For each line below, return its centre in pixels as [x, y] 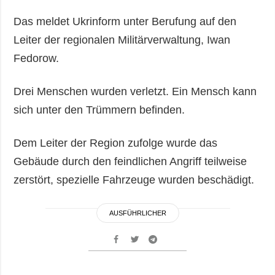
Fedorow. [37, 59]
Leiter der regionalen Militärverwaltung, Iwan [122, 40]
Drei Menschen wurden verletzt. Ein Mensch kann [135, 92]
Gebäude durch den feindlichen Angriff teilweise [130, 162]
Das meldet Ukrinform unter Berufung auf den [125, 22]
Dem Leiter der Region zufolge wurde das [116, 143]
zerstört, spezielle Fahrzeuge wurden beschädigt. [134, 180]
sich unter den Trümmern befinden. [99, 110]
